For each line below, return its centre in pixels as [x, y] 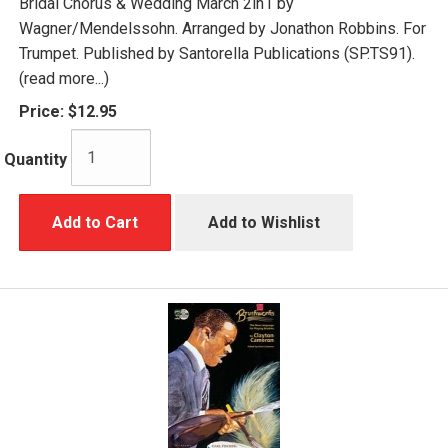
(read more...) [64, 78]
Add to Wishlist [264, 222]
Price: [41, 111]
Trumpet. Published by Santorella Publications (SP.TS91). [217, 53]
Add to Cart [95, 222]
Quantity [35, 160]
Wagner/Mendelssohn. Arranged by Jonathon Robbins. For [222, 28]
